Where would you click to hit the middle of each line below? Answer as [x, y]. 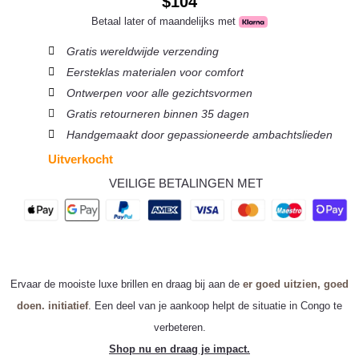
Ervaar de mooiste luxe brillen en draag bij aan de [127, 284]
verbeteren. [179, 327]
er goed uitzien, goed [296, 284]
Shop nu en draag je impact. [179, 349]
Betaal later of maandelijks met [165, 22]
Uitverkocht [81, 160]
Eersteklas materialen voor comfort [155, 73]
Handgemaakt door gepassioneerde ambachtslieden [199, 135]
